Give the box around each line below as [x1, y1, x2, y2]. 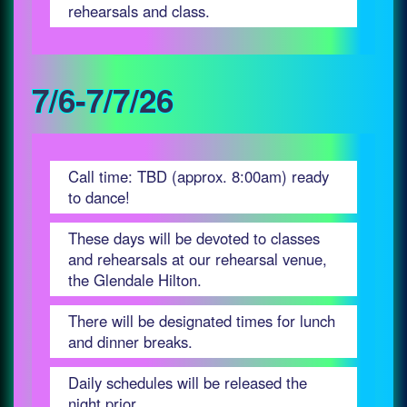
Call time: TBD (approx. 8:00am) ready [68, 165, 329, 187]
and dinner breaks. [68, 331, 193, 352]
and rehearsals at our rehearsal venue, [68, 248, 327, 270]
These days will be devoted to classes [68, 227, 320, 249]
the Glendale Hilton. [68, 269, 202, 291]
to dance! [68, 186, 130, 208]
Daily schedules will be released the [68, 372, 307, 393]
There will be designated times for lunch [68, 310, 335, 332]
